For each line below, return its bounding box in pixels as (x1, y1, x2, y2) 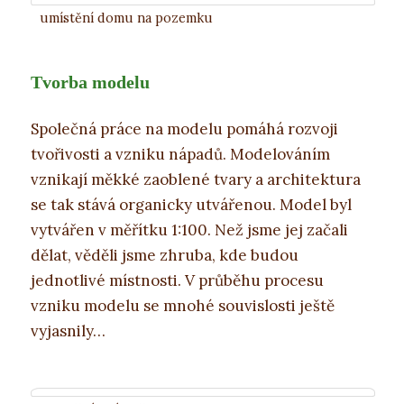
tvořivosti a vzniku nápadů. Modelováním (30, 143, 330, 164)
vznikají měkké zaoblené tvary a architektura (30, 169, 361, 189)
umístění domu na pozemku (39, 9, 213, 27)
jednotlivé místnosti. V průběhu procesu (30, 270, 324, 290)
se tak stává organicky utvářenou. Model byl (30, 194, 352, 215)
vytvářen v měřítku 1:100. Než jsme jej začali (30, 219, 348, 240)
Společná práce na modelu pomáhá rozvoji (30, 118, 338, 139)
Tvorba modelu (30, 72, 150, 93)
